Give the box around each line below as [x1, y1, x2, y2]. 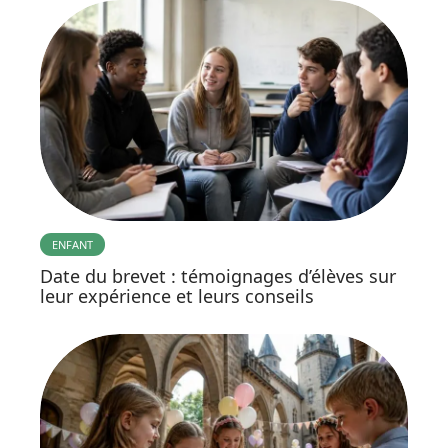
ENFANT [52, 237, 93, 253]
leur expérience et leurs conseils [40, 284, 314, 309]
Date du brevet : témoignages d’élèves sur [40, 264, 396, 289]
